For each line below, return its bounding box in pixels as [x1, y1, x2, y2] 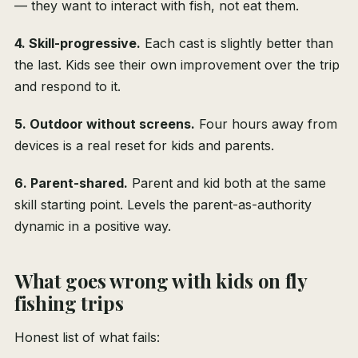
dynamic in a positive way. [14, 218, 171, 235]
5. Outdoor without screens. [14, 116, 195, 133]
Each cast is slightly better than [141, 35, 333, 52]
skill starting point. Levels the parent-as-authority [14, 197, 312, 213]
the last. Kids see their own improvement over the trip [14, 57, 340, 74]
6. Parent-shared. [14, 175, 128, 192]
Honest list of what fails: [14, 329, 160, 346]
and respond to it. [14, 78, 121, 95]
